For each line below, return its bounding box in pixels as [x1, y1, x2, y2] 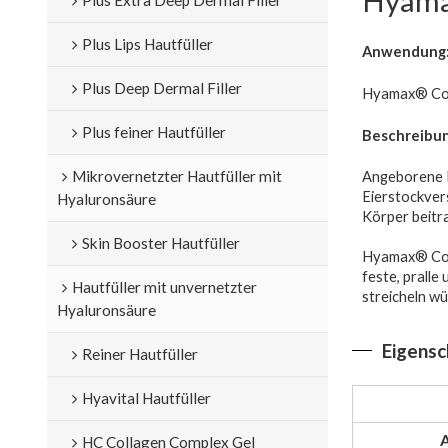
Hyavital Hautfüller [81, 388, 211, 407]
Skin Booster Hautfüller [81, 233, 240, 252]
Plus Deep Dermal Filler [81, 78, 242, 97]
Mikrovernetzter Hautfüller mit [71, 166, 282, 185]
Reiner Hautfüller [81, 344, 198, 363]
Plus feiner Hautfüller [81, 122, 226, 141]
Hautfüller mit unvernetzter [71, 277, 257, 296]
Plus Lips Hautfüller [81, 34, 213, 53]
